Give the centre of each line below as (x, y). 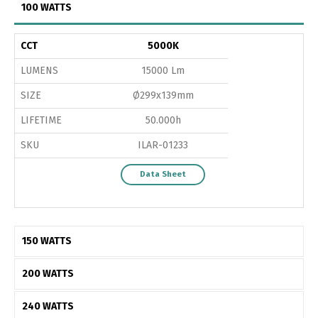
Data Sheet (163, 174)
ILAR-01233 (163, 145)
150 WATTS (47, 241)
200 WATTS (48, 273)
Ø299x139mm (163, 95)
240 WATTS (48, 306)
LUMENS (39, 70)
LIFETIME (41, 120)
